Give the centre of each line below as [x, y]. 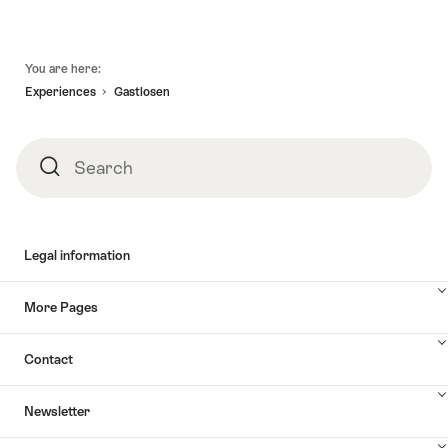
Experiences [60, 91]
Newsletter [57, 411]
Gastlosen [142, 91]
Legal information [77, 255]
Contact [48, 359]
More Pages [61, 307]
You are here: [63, 69]
